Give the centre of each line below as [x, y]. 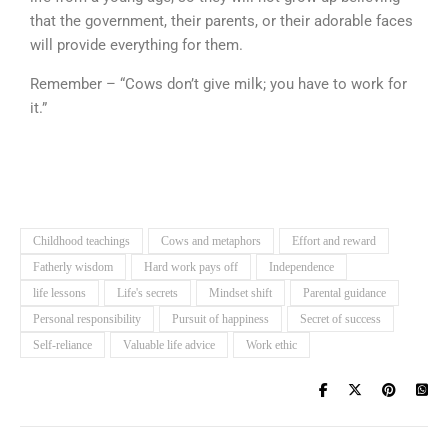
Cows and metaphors [211, 241]
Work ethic [271, 345]
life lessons [59, 293]
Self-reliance [62, 345]
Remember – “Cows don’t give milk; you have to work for [218, 84]
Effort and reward [334, 241]
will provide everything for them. [136, 45]
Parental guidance [344, 293]
